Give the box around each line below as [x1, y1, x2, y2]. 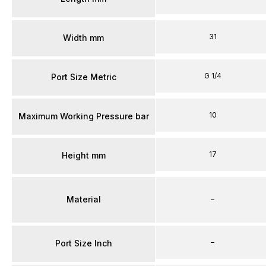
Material [66, 194, 101, 204]
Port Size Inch [55, 238, 112, 248]
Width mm [63, 33, 104, 43]
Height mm [61, 150, 106, 160]
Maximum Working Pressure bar [18, 111, 149, 121]
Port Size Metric [50, 72, 116, 82]
